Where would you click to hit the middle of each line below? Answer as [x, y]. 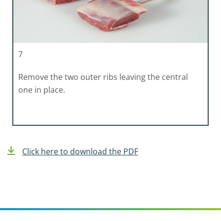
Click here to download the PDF [80, 151]
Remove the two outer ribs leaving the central [103, 77]
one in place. [42, 90]
